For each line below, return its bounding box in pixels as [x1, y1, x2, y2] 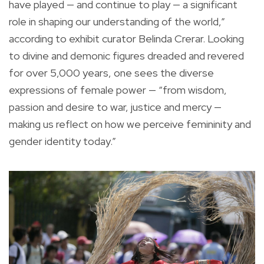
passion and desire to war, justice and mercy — [9, 100, 222, 114]
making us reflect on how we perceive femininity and [9, 117, 251, 131]
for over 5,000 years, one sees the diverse [9, 65, 214, 80]
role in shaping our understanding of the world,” [9, 14, 225, 28]
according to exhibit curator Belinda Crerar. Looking [9, 31, 244, 45]
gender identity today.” [9, 134, 116, 148]
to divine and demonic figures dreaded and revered [9, 48, 244, 62]
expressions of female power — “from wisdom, [9, 82, 227, 97]
